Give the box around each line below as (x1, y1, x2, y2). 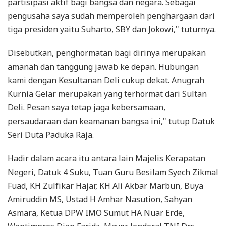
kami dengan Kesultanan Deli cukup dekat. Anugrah (8, 75, 204, 86)
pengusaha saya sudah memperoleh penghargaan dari (8, 10, 215, 21)
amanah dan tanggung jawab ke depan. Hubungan (8, 61, 199, 72)
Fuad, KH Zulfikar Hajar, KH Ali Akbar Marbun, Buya (8, 180, 203, 191)
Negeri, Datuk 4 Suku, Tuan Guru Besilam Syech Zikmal (8, 166, 218, 178)
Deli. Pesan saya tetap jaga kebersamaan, (8, 102, 165, 113)
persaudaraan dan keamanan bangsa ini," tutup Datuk (8, 116, 215, 127)
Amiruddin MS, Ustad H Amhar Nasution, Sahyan (8, 194, 192, 205)
